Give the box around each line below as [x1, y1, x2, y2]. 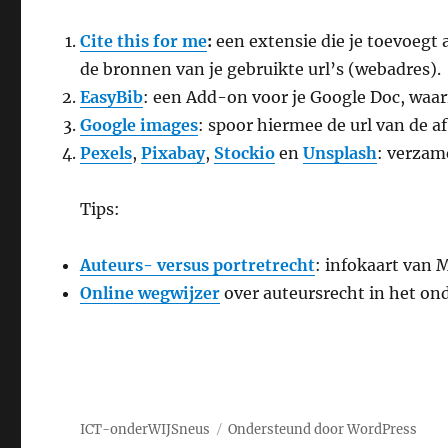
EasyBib [80, 86, 144, 107]
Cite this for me [80, 30, 208, 51]
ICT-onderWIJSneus [80, 420, 211, 438]
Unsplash [303, 142, 378, 163]
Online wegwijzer [80, 282, 221, 303]
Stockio [214, 142, 276, 163]
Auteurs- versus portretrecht [80, 254, 316, 275]
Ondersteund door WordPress [228, 420, 418, 438]
